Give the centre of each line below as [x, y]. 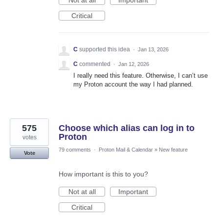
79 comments [75, 150]
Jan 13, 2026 [153, 50]
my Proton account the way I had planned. [133, 85]
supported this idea [105, 50]
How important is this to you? [103, 174]
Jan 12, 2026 [134, 64]
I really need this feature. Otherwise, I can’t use [141, 76]
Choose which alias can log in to [127, 128]
